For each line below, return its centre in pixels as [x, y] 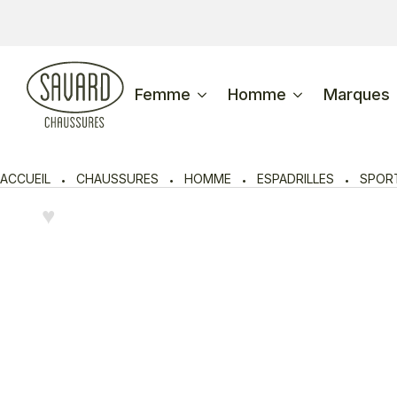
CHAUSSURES [117, 179]
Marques [357, 94]
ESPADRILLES [296, 179]
